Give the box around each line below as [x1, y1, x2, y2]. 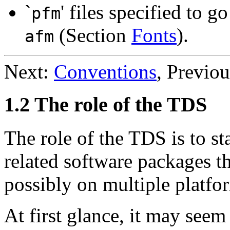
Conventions [54, 60, 157, 83]
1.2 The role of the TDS [4, 93, 207, 117]
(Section [54, 24, 131, 46]
